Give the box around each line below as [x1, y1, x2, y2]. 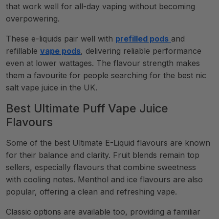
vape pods [40, 46, 81, 56]
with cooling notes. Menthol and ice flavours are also [6, 175, 203, 184]
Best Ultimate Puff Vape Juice [6, 101, 168, 115]
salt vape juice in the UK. [6, 83, 97, 92]
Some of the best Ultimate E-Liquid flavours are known [6, 138, 210, 148]
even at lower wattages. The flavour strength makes [6, 58, 200, 68]
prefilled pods [115, 34, 169, 44]
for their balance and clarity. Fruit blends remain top [6, 150, 199, 160]
